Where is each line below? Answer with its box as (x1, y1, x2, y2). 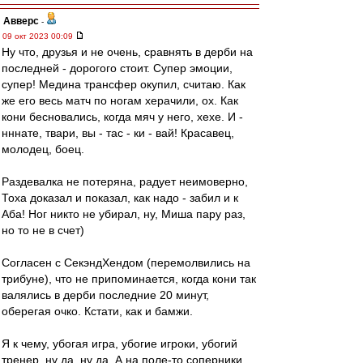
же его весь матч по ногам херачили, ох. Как (2, 94, 238, 107)
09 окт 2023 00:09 (2, 32, 75, 41)
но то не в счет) (2, 224, 84, 237)
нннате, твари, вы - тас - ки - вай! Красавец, (2, 126, 234, 139)
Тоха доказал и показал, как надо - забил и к (2, 191, 238, 204)
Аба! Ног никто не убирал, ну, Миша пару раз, (2, 207, 246, 220)
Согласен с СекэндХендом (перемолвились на (2, 256, 250, 269)
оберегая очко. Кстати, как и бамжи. (2, 305, 193, 318)
